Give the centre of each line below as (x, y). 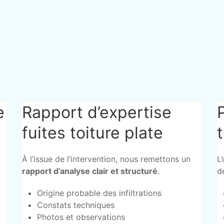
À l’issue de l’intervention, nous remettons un (106, 159)
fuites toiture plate (92, 133)
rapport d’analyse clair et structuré (89, 171)
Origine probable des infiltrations (99, 193)
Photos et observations (81, 217)
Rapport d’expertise (96, 112)
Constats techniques (75, 205)
